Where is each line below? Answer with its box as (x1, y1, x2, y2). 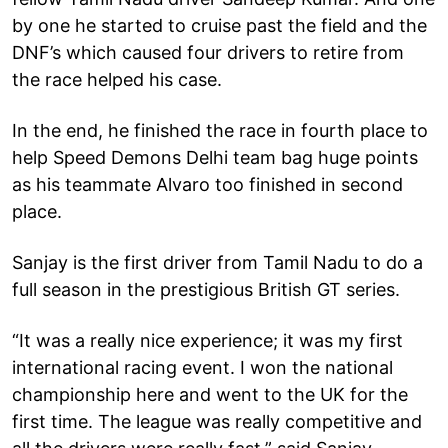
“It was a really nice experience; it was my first (12, 329, 403, 351)
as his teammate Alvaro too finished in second (12, 173, 403, 195)
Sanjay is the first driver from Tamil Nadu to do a (12, 251, 423, 273)
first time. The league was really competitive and (12, 410, 422, 432)
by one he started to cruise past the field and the (12, 14, 427, 36)
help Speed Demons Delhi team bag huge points (12, 146, 418, 168)
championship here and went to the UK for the (12, 383, 408, 405)
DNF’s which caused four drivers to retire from (12, 41, 404, 63)
